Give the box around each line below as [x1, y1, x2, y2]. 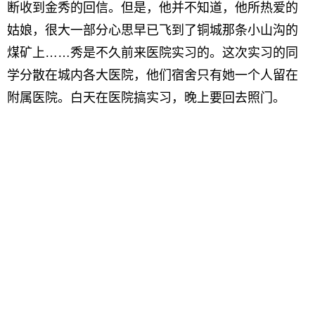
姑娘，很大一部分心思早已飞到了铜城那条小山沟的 [7, 23, 298, 37]
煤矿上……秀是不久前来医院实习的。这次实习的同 [7, 46, 298, 60]
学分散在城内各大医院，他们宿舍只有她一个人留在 [7, 68, 298, 82]
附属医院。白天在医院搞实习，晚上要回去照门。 [7, 91, 285, 105]
